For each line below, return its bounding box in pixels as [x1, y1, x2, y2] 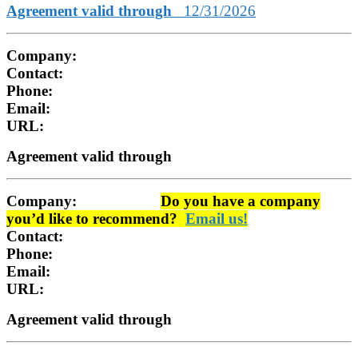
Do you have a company [161, 193, 320, 209]
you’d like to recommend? [6, 210, 185, 227]
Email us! [185, 210, 248, 227]
